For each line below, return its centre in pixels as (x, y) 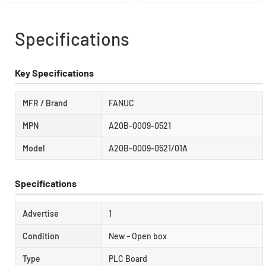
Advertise (41, 213)
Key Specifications (54, 72)
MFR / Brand (45, 103)
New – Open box (138, 236)
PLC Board (128, 258)
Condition (41, 236)
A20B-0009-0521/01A (148, 148)
